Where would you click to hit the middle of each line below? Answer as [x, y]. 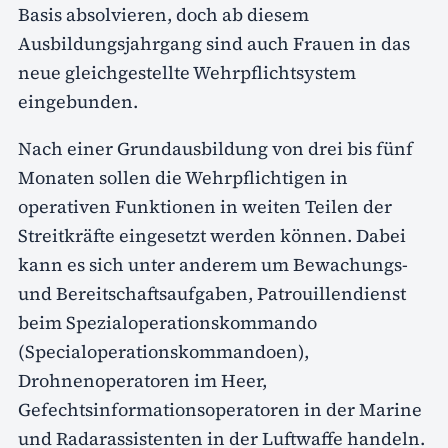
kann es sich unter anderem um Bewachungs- [213, 264]
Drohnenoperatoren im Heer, [142, 380]
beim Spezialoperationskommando [167, 322]
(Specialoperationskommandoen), [163, 351]
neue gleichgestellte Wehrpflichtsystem [187, 72]
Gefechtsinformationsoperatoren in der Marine [220, 409]
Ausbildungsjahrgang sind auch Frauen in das [214, 43]
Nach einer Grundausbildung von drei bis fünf [215, 148]
